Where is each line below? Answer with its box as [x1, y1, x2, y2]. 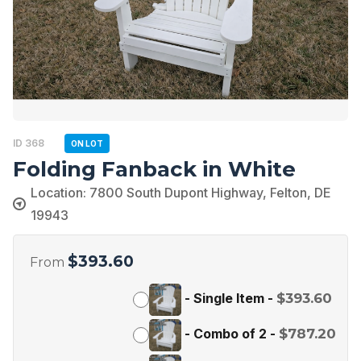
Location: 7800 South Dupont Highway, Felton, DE [31, 184, 331, 201]
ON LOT [71, 138, 103, 148]
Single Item [193, 290, 264, 307]
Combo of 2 [193, 326, 267, 342]
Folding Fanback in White [13, 156, 296, 182]
